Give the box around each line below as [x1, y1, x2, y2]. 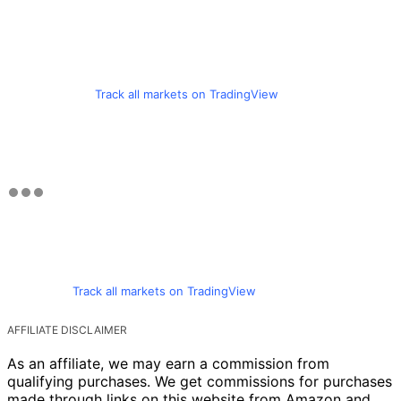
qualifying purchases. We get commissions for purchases [7, 371, 392, 390]
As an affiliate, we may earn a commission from [7, 354, 329, 372]
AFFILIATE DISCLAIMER [7, 322, 127, 337]
